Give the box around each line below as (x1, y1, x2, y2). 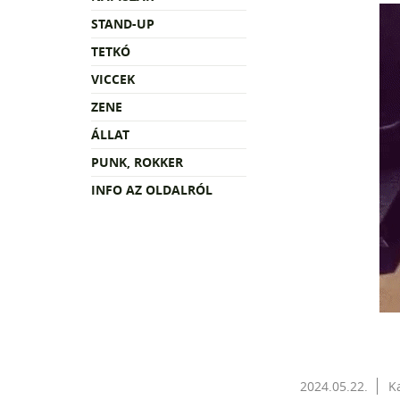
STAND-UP (91, 14, 154, 32)
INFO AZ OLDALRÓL (91, 180, 212, 198)
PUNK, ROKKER (91, 153, 183, 171)
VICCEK (91, 70, 135, 87)
